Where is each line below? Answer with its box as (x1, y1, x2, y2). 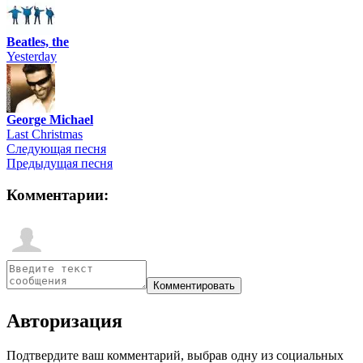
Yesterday (6, 49, 57, 64)
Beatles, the (6, 35, 69, 49)
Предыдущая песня (6, 156, 113, 171)
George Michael (6, 113, 93, 127)
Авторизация (6, 310, 122, 331)
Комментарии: (6, 186, 109, 204)
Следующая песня (6, 142, 106, 156)
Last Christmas (6, 127, 83, 142)
